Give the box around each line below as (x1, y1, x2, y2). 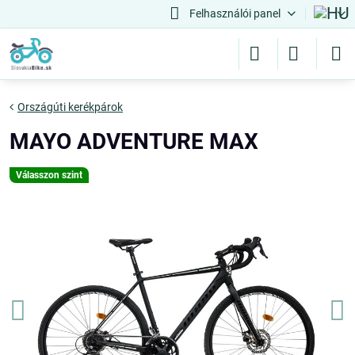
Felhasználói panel (189, 7, 281, 20)
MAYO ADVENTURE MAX (10, 128, 258, 155)
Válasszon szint (16, 170, 82, 181)
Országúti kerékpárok (17, 101, 123, 113)
